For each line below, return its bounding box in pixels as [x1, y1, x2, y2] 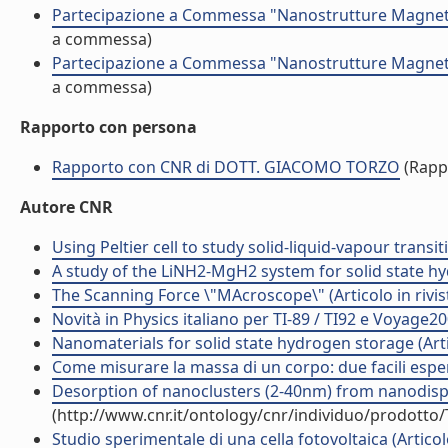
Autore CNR [20, 196, 113, 218]
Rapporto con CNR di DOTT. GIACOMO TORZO [52, 156, 400, 178]
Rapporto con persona [20, 116, 197, 138]
